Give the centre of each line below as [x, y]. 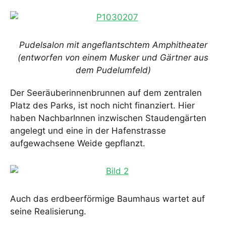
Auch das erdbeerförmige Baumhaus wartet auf [107, 199]
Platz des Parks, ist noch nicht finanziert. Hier [102, 106]
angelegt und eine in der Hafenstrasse [88, 131]
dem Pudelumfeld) [113, 70]
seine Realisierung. [48, 212]
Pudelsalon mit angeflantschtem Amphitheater [113, 45]
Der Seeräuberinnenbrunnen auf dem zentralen [106, 93]
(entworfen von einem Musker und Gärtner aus [113, 58]
